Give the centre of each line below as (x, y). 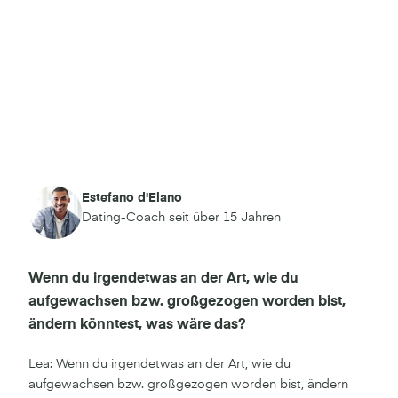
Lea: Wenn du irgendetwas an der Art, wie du (159, 364)
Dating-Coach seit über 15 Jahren (181, 217)
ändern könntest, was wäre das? (137, 325)
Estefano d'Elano (132, 198)
